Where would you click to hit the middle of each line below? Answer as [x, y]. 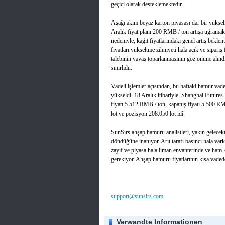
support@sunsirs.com [137, 196]
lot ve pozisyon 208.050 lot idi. [148, 114]
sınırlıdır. [122, 68]
